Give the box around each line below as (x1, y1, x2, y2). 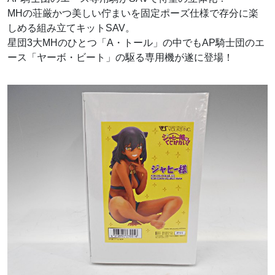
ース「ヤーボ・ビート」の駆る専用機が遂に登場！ (7, 52, 233, 63)
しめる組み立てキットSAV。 (7, 23, 135, 34)
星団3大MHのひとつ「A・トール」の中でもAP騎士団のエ (7, 37, 265, 48)
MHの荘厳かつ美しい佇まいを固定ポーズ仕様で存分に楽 (7, 8, 258, 19)
